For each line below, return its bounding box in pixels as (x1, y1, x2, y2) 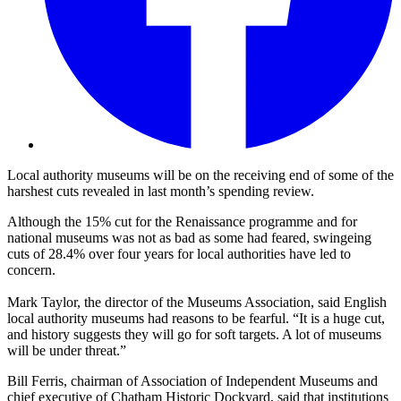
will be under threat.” (7, 343, 126, 359)
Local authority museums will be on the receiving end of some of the (7, 167, 394, 183)
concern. (7, 262, 55, 278)
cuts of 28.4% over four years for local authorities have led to (7, 246, 351, 262)
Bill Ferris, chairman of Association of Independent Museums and (7, 373, 378, 389)
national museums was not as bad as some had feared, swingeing (7, 230, 371, 246)
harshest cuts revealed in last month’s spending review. (7, 183, 314, 200)
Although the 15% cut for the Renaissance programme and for (7, 214, 357, 230)
